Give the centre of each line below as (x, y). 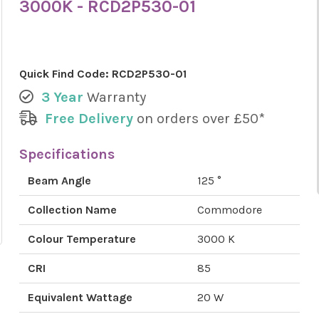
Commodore (229, 210)
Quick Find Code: (65, 74)
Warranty (116, 97)
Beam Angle (59, 181)
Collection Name (72, 210)
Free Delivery (89, 119)
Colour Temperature (82, 239)
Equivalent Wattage (80, 297)
